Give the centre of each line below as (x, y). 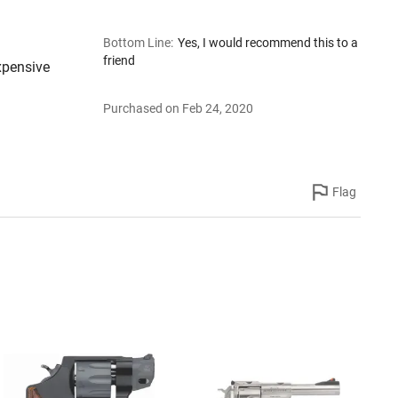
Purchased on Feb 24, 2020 (179, 109)
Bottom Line (137, 42)
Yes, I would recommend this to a (267, 42)
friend (119, 60)
